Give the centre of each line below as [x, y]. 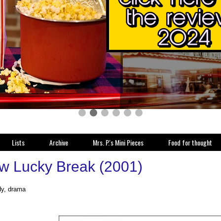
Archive [59, 142]
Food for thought [190, 142]
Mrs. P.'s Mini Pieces [118, 142]
